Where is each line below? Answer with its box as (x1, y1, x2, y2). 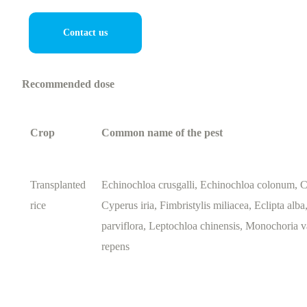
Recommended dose (22, 78, 115, 90)
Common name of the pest (101, 127, 223, 138)
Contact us (63, 27, 108, 38)
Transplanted (30, 179, 86, 191)
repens (101, 241, 130, 252)
